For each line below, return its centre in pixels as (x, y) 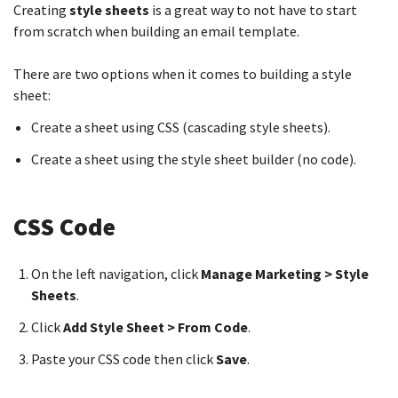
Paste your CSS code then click (122, 359)
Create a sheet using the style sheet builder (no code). (194, 159)
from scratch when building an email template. (158, 31)
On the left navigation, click (116, 274)
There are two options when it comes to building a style (183, 74)
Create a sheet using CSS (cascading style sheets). (182, 127)
